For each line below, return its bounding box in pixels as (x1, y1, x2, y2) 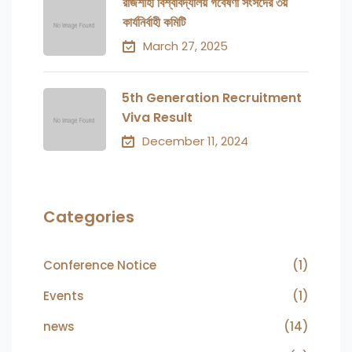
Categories (43, 206, 134, 229)
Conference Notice (43, 257, 156, 274)
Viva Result (122, 108, 192, 127)
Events (43, 288, 84, 305)
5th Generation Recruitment (122, 89, 302, 108)
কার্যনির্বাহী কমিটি (122, 13, 185, 32)
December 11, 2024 (142, 133, 248, 150)
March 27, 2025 (142, 38, 228, 55)
